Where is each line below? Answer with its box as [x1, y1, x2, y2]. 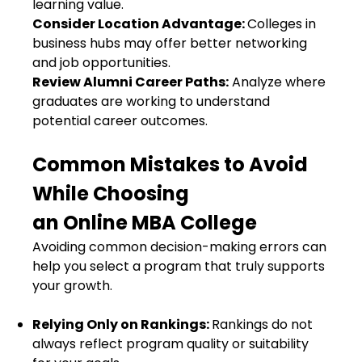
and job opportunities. [32, 53, 174, 72]
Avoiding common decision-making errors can [32, 238, 326, 256]
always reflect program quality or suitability [32, 335, 309, 353]
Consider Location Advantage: [32, 15, 247, 33]
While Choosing [32, 180, 189, 207]
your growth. [32, 276, 116, 295]
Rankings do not [212, 315, 313, 334]
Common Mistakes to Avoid [32, 151, 308, 178]
